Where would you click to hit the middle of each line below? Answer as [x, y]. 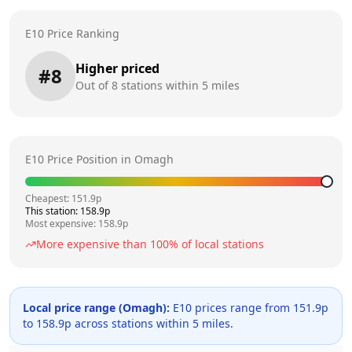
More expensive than [93, 244]
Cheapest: [48, 198]
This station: [53, 211]
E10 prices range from [231, 307]
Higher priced [117, 68]
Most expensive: [62, 223]
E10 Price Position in [80, 159]
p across [86, 323]
